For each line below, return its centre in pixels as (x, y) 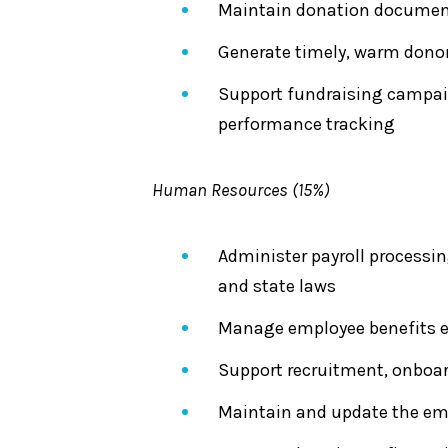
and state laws (277, 286)
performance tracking (308, 124)
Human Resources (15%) (241, 190)
